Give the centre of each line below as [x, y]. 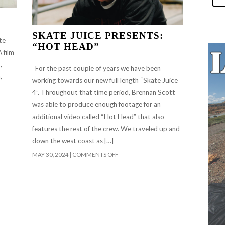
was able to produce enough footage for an [96, 104]
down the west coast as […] [74, 140]
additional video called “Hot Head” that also [98, 116]
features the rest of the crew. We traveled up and [106, 128]
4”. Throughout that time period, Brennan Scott [104, 92]
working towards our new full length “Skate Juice [105, 80]
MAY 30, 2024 [50, 154]
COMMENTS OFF [95, 154]
